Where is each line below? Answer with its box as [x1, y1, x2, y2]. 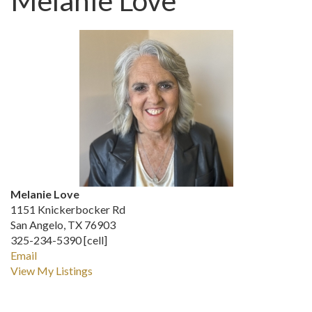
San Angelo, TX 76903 [10, 218, 116, 231]
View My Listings [10, 264, 93, 277]
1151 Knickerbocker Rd [10, 203, 125, 216]
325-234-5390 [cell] [10, 233, 107, 247]
